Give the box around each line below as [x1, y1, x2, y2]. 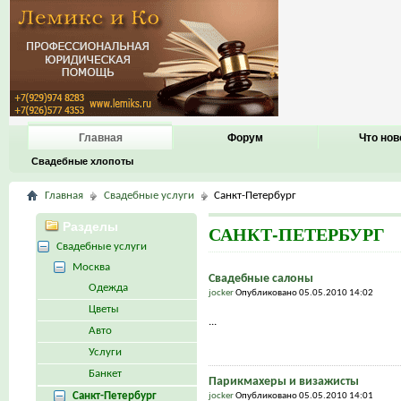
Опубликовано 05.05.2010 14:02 [235, 287, 373, 298]
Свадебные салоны [208, 271, 313, 286]
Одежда [89, 281, 128, 294]
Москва [73, 260, 110, 273]
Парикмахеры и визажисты [208, 374, 359, 388]
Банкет [89, 367, 122, 380]
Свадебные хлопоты [31, 156, 133, 166]
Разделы [59, 218, 118, 234]
